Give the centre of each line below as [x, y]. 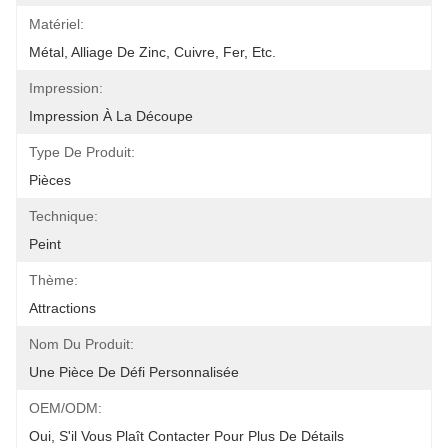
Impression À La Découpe [111, 116]
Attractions [62, 308]
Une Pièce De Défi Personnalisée [134, 372]
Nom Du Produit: [81, 344]
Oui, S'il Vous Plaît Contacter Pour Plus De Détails [186, 436]
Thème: [53, 280]
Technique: [63, 216]
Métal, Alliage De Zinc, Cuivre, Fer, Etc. [152, 52]
